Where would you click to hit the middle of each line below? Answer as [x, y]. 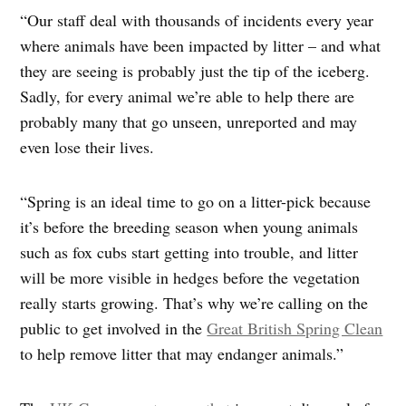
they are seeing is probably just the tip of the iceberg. [195, 71]
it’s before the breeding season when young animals [189, 227]
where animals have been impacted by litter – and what [201, 46]
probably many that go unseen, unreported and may [189, 122]
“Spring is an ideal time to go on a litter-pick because [196, 202]
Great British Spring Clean [295, 329]
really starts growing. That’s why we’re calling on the [194, 303]
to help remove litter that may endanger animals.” [182, 354]
